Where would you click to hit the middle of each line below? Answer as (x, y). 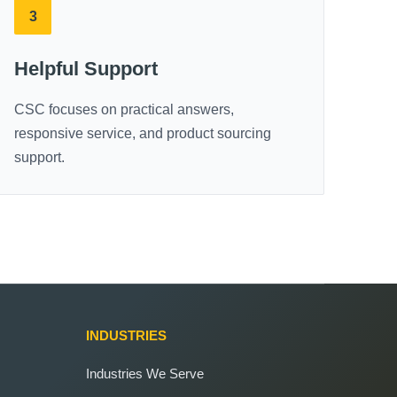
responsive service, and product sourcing (143, 133)
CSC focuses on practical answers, (125, 109)
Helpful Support (86, 69)
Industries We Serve (144, 374)
